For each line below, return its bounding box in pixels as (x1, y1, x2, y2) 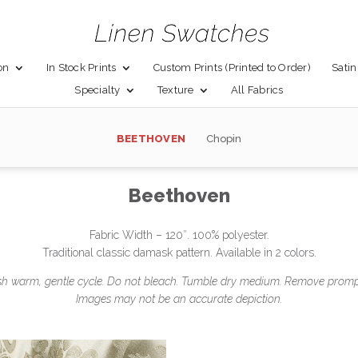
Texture (157, 84, 194, 96)
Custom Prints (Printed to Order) (153, 62, 311, 74)
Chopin (206, 133, 242, 145)
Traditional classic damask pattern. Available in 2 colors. (42, 245, 316, 259)
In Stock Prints (46, 62, 117, 74)
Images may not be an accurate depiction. (76, 292, 282, 305)
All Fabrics (230, 84, 284, 96)
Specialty (74, 84, 121, 96)
